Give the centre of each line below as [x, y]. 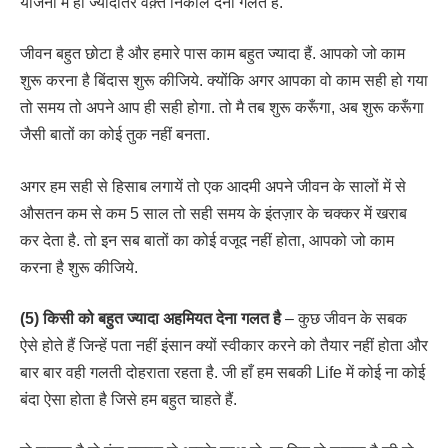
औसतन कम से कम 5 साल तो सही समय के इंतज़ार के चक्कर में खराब [213, 213]
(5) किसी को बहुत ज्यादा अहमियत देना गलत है [150, 319]
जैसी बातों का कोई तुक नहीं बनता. [115, 135]
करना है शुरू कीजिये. [79, 267]
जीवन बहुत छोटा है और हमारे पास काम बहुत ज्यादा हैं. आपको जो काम [212, 54]
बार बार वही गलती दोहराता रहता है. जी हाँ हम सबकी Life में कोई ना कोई [222, 373]
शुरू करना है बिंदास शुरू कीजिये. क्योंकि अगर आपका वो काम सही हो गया [224, 81]
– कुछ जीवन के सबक [344, 319]
